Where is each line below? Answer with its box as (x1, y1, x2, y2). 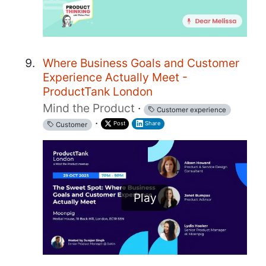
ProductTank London (43, 84, 153, 99)
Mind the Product (43, 100, 135, 115)
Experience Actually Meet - (43, 69, 188, 84)
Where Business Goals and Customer (43, 55, 239, 70)
